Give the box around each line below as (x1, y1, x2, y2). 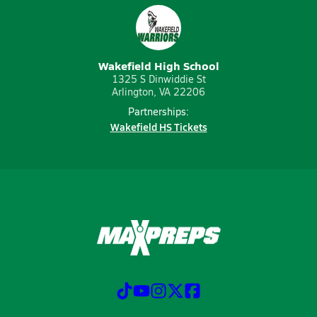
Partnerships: (128, 105, 189, 118)
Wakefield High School (98, 57, 219, 74)
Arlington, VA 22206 (112, 85, 205, 98)
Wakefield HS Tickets (110, 120, 207, 134)
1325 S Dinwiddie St (111, 72, 206, 86)
